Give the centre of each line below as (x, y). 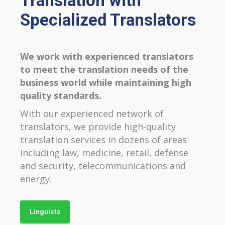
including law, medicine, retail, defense (104, 153)
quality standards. (62, 96)
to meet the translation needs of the (104, 70)
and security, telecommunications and (103, 166)
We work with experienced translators (107, 57)
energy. (36, 179)
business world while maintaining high (106, 83)
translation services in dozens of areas (103, 140)
